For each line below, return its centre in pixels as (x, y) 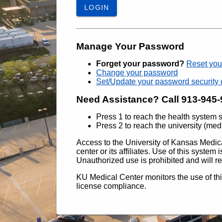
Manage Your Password (130, 46)
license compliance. (111, 186)
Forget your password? (140, 64)
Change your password (137, 73)
